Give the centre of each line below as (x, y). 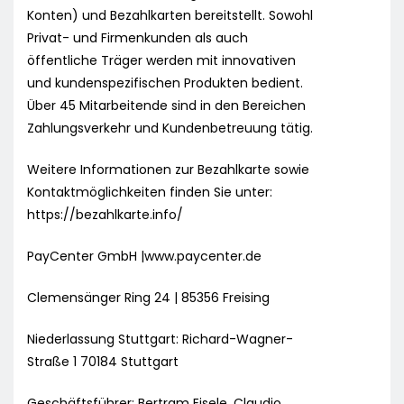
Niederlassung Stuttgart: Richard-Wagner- (160, 340)
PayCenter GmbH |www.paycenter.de (144, 257)
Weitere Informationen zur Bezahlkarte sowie (168, 170)
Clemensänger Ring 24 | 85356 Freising (148, 298)
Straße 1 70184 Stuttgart (103, 362)
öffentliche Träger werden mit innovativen (161, 61)
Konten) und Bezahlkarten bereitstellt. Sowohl (170, 16)
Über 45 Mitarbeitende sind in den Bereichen (166, 106)
